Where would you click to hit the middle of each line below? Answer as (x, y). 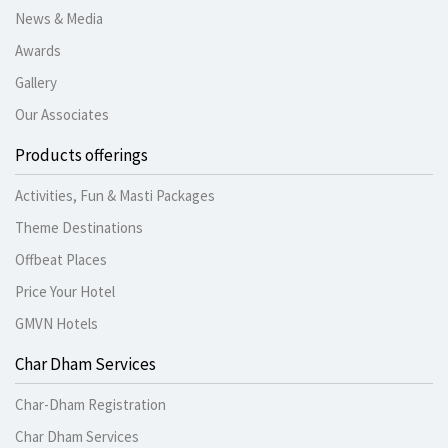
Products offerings (81, 155)
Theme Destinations (79, 228)
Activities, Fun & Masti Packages (115, 196)
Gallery (36, 83)
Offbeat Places (61, 260)
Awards (38, 51)
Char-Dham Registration (90, 405)
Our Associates (62, 115)
